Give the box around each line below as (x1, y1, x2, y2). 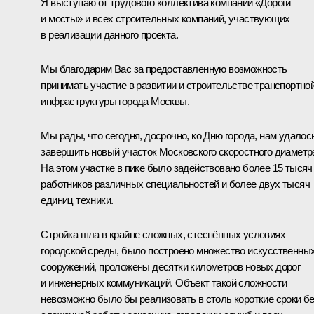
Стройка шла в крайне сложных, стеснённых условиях (41, 228, 285, 240)
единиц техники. (41, 193, 114, 206)
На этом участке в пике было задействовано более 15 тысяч (41, 161, 313, 174)
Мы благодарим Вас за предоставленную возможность (41, 62, 287, 75)
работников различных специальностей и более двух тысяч (41, 177, 310, 190)
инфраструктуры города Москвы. (41, 95, 189, 107)
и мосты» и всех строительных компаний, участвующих (41, 12, 290, 25)
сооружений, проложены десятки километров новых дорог (41, 260, 301, 273)
